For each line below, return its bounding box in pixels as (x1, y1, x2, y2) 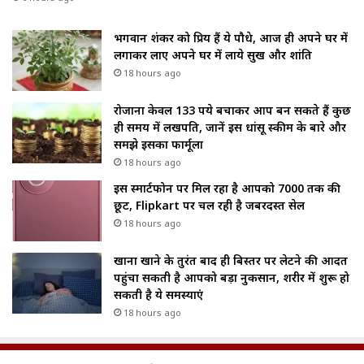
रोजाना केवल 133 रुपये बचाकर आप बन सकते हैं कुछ (114, 102, 351, 118)
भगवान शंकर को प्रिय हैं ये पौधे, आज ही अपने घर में (114, 29, 348, 45)
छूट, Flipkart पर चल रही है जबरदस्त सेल (114, 197, 305, 213)
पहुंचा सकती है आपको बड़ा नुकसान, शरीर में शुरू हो (114, 269, 349, 285)
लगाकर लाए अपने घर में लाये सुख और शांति (114, 46, 312, 63)
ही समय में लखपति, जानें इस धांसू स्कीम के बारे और (114, 119, 346, 135)
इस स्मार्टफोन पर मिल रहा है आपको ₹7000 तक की (114, 180, 340, 196)
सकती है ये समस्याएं (114, 286, 203, 302)
